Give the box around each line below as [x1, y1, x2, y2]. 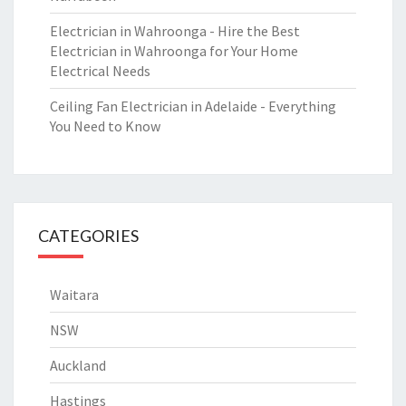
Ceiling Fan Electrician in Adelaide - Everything [50, 97, 336, 115]
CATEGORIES [38, 226, 139, 246]
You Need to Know [50, 117, 160, 135]
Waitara [50, 285, 99, 304]
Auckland [50, 356, 106, 374]
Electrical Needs [50, 62, 150, 80]
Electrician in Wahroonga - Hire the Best [50, 22, 300, 40]
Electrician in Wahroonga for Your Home [50, 42, 298, 60]
